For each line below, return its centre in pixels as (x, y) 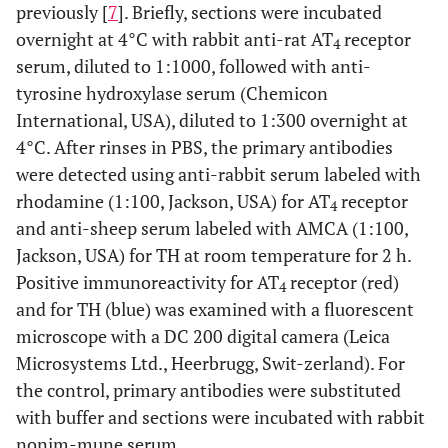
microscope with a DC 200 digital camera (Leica (203, 336)
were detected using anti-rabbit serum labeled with (218, 174)
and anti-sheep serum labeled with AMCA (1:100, (212, 228)
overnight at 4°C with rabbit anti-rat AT (174, 39)
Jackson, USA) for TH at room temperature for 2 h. (213, 255)
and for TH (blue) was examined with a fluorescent (215, 309)
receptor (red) (342, 282)
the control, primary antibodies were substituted (208, 390)
